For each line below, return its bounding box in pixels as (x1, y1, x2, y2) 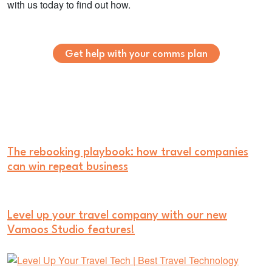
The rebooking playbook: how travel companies (7, 146, 248, 158)
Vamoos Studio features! (7, 224, 135, 236)
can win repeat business (7, 161, 128, 172)
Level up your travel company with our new (7, 209, 227, 221)
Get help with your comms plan (64, 49, 208, 59)
